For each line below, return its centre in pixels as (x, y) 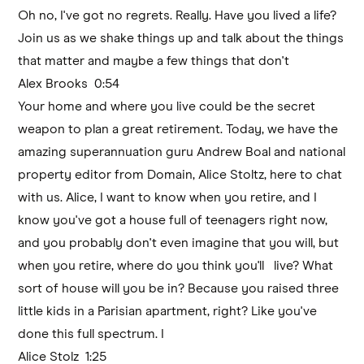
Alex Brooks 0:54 (72, 83)
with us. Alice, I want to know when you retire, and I (168, 197)
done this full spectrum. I (91, 334)
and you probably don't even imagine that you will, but (179, 243)
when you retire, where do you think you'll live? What (176, 265)
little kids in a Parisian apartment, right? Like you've (168, 311)
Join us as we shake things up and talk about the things (181, 38)
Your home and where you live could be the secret (167, 106)
